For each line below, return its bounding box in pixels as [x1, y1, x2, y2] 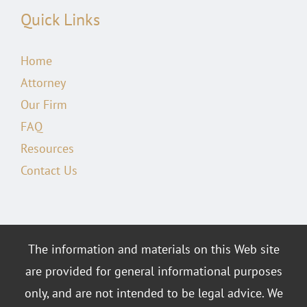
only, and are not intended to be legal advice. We [24, 284, 283, 301]
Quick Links [20, 8, 100, 30]
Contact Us [20, 162, 77, 178]
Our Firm [20, 96, 67, 112]
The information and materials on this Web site [27, 241, 280, 257]
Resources [20, 140, 74, 156]
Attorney [20, 74, 66, 90]
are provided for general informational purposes [25, 262, 282, 279]
